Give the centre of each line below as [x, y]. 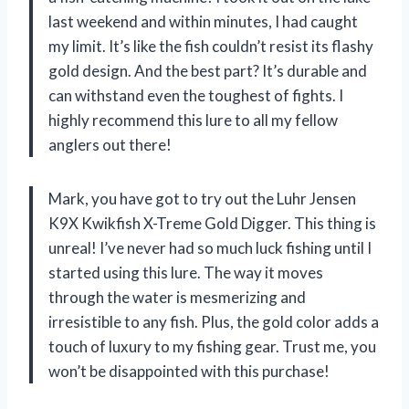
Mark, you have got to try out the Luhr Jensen [202, 199]
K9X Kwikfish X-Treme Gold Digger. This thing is [212, 224]
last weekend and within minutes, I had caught [203, 22]
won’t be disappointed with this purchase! [189, 372]
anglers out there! [110, 145]
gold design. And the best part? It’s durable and [208, 71]
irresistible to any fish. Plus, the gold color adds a [214, 322]
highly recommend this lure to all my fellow [193, 121]
